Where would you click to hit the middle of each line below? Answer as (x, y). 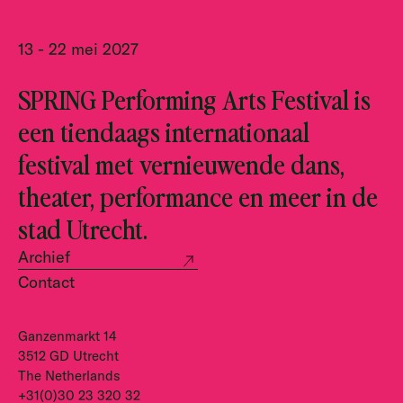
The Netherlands (69, 376)
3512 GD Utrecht (68, 356)
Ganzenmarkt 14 (67, 336)
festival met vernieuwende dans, (181, 164)
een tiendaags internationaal (164, 131)
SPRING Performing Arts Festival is (194, 99)
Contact (46, 282)
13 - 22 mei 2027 (78, 49)
